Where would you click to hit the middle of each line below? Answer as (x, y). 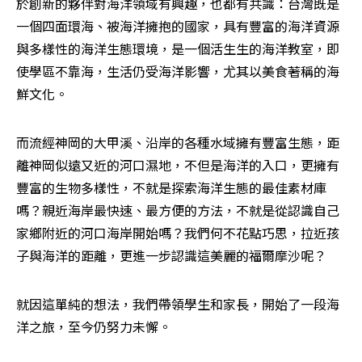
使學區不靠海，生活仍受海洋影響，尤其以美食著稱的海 (178, 71)
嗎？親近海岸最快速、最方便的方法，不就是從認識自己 (178, 210)
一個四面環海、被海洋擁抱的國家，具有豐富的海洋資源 (178, 26)
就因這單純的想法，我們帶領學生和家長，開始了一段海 (178, 304)
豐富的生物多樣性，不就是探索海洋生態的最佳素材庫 (171, 187)
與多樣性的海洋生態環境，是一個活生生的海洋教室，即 (178, 48)
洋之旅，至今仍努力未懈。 (94, 326)
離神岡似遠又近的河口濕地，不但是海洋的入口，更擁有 (178, 165)
